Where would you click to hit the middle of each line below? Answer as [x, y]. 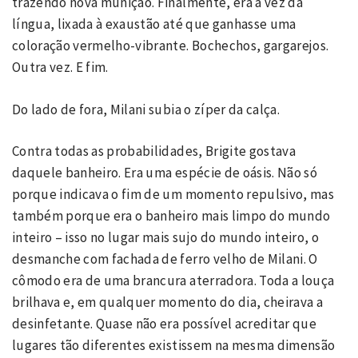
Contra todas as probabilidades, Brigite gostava [154, 151]
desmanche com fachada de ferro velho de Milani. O [165, 259]
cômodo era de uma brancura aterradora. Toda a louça [173, 280]
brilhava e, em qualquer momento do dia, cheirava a [167, 302]
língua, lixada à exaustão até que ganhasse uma [154, 24]
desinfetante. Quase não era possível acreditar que [164, 324]
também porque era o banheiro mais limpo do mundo [171, 216]
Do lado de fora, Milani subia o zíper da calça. [147, 109]
